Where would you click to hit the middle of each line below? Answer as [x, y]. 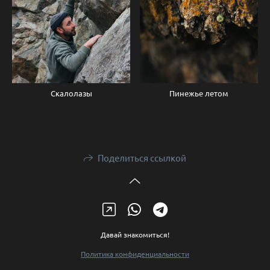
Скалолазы [71, 93]
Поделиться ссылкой [142, 158]
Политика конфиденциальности [135, 254]
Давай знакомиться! [135, 235]
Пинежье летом [199, 93]
